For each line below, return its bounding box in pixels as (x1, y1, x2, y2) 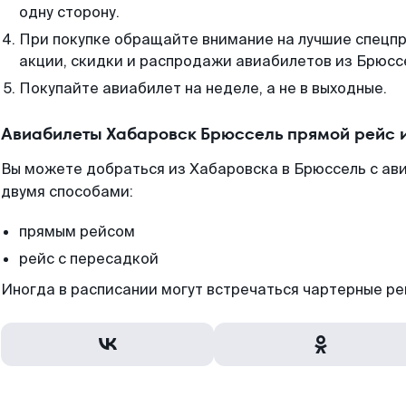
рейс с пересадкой (19, 249, 159, 268)
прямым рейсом (19, 222, 135, 241)
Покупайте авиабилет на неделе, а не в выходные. (19, 79, 387, 98)
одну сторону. (19, 3, 120, 22)
